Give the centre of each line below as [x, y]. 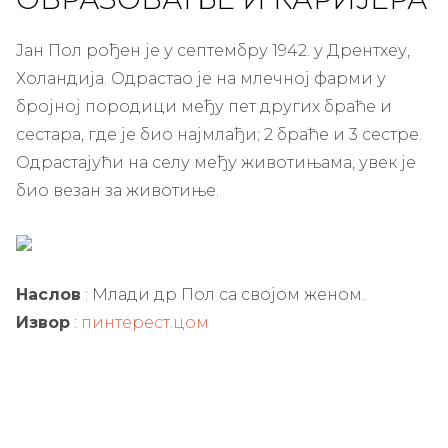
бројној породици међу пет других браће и [204, 106]
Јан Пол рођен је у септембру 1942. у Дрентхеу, [213, 50]
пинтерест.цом [145, 322]
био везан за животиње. [117, 190]
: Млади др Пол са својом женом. [223, 294]
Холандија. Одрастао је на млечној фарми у [201, 78]
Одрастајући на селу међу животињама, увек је [216, 162]
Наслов [48, 294]
